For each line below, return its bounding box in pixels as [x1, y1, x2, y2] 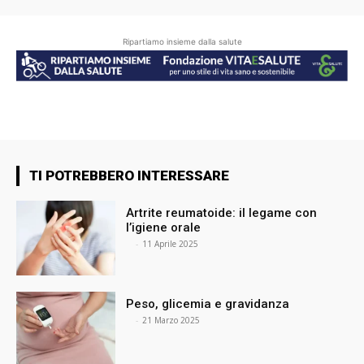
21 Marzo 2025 [142, 314, 201, 326]
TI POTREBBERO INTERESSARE [29, 167, 229, 184]
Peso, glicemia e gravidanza [126, 296, 293, 311]
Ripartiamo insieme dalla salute [122, 36, 242, 46]
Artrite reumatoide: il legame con [126, 206, 318, 221]
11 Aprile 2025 [142, 238, 199, 250]
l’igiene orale [126, 220, 205, 236]
